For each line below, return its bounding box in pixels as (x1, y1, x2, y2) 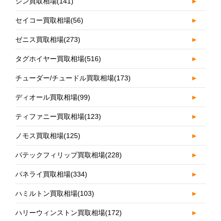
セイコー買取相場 (15, 16, 71, 25)
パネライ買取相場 (15, 170, 71, 179)
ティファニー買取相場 (15, 112, 85, 121)
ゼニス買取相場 (15, 36, 64, 44)
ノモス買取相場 (15, 132, 64, 140)
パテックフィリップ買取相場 (15, 151, 106, 159)
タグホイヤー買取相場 (15, 55, 85, 63)
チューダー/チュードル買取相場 (15, 74, 114, 82)
